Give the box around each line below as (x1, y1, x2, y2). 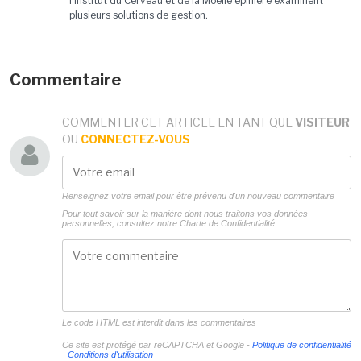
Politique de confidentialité (251, 339, 351, 350)
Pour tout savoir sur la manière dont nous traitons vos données (61, 208, 308, 218)
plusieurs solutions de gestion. (68, 8, 208, 21)
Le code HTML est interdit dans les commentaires (61, 317, 256, 327)
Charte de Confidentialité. (179, 218, 277, 228)
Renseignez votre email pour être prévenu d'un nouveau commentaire (61, 190, 334, 201)
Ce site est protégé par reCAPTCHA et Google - (61, 339, 252, 350)
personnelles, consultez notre (61, 218, 180, 228)
